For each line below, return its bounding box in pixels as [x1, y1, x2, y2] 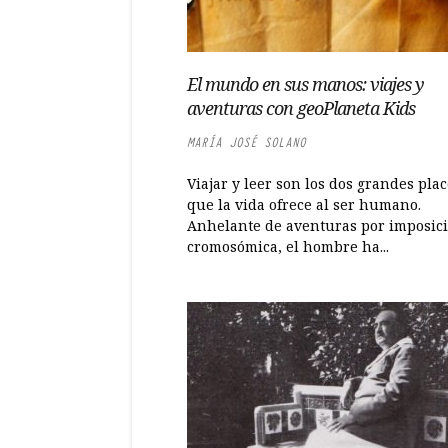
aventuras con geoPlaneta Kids [187, 96, 415, 120]
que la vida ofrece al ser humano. [187, 195, 421, 214]
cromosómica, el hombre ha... [187, 237, 389, 256]
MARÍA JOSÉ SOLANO [187, 134, 306, 151]
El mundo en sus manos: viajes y [187, 72, 424, 96]
